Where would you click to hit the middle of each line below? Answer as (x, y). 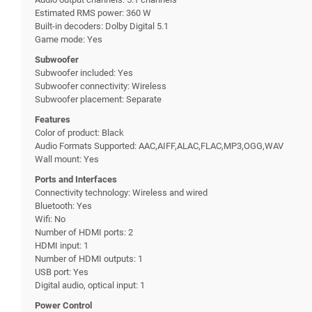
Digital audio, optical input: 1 (90, 285)
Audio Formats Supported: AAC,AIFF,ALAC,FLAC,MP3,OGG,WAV (159, 146)
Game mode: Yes (69, 39)
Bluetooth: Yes (63, 205)
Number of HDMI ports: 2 (84, 232)
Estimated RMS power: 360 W (93, 13)
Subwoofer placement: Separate (98, 99)
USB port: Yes (62, 272)
